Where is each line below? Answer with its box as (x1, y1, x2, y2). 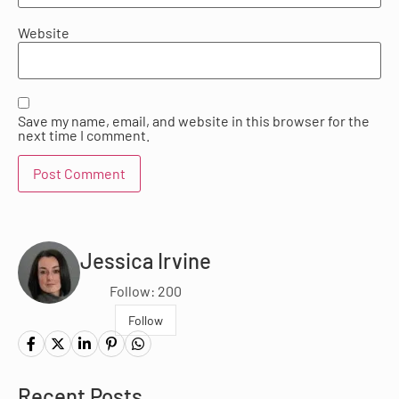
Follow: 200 (110, 281, 182, 299)
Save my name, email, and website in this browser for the (18, 111, 370, 129)
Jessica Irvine (80, 247, 211, 273)
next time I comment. (18, 126, 150, 143)
